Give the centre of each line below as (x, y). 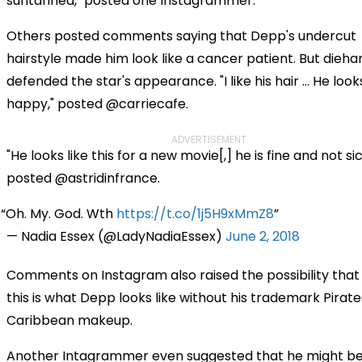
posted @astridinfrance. (83, 178)
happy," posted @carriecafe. (97, 103)
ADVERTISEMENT (208, 139)
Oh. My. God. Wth (61, 213)
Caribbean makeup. (69, 320)
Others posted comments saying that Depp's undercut (181, 36)
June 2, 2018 (263, 236)
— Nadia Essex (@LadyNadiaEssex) (116, 236)
